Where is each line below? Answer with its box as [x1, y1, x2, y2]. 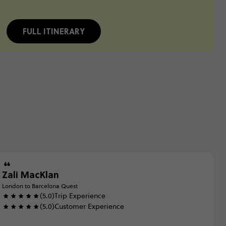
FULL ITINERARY [22, 25, 85, 37]
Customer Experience [54, 202, 124, 211]
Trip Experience [54, 191, 105, 200]
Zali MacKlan [2, 168, 59, 181]
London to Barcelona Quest [2, 182, 78, 190]
